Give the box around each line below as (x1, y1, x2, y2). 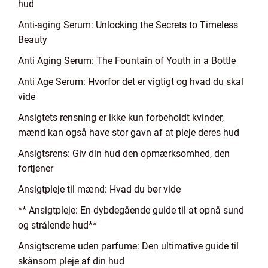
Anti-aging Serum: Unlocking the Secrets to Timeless (18, 19, 238, 31)
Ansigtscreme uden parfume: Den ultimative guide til (18, 240, 239, 252)
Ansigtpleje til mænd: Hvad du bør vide (18, 184, 181, 195)
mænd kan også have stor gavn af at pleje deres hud (18, 127, 239, 138)
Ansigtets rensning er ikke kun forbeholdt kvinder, (18, 112, 224, 123)
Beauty (18, 34, 47, 45)
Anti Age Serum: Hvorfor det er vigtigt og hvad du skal (18, 76, 243, 87)
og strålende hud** (18, 220, 97, 231)
